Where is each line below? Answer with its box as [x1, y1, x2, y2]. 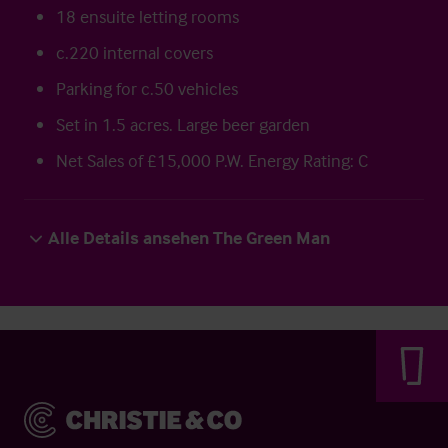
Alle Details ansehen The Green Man [48, 226, 330, 249]
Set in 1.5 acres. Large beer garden [56, 113, 310, 136]
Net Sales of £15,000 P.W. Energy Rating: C [56, 149, 368, 172]
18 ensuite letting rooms [56, 5, 239, 28]
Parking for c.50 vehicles [56, 77, 238, 100]
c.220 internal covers [56, 41, 213, 64]
